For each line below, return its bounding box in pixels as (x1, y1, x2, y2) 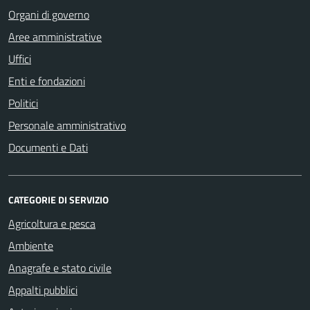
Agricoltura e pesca (8, 215, 95, 232)
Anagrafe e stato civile (8, 259, 111, 276)
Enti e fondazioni (8, 72, 85, 89)
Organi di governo (8, 6, 89, 23)
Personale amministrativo (8, 116, 126, 134)
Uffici (8, 50, 31, 67)
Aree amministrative (8, 28, 102, 45)
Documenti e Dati (8, 138, 88, 156)
